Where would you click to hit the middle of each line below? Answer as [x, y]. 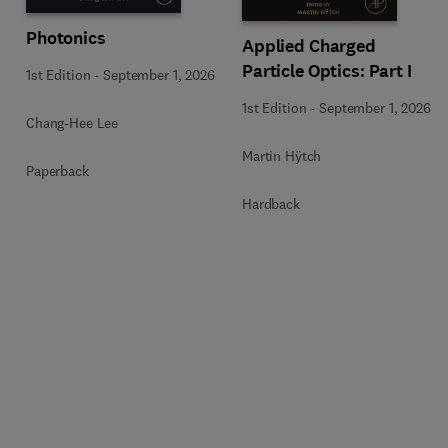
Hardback [271, 203]
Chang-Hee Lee [72, 122]
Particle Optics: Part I [327, 70]
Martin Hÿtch [282, 155]
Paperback [57, 170]
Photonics [66, 37]
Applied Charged [309, 45]
